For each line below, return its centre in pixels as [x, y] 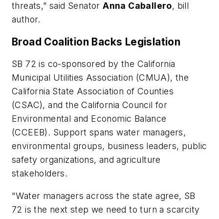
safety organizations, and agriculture [86, 160]
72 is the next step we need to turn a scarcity [106, 209]
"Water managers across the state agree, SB [104, 196]
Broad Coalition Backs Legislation [96, 42]
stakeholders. [40, 174]
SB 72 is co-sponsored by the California [94, 64]
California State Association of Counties [93, 91]
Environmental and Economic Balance [89, 119]
